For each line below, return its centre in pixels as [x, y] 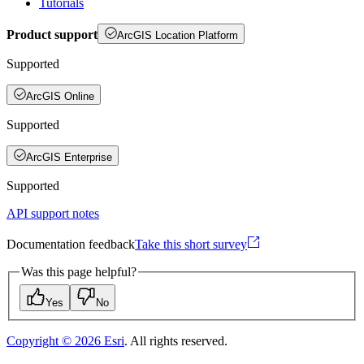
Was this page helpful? [79, 271]
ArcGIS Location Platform [178, 35]
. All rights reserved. [176, 340]
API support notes [53, 213]
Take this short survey [191, 244]
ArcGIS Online [60, 96]
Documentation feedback [71, 244]
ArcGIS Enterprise [69, 157]
